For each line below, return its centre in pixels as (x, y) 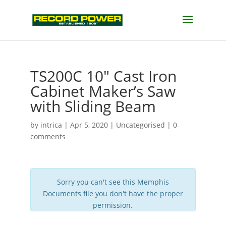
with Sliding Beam (93, 106)
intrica (51, 125)
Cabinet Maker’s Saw (103, 91)
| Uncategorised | (140, 125)
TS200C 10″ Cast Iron (103, 76)
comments (48, 136)
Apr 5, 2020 (89, 125)
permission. (113, 205)
